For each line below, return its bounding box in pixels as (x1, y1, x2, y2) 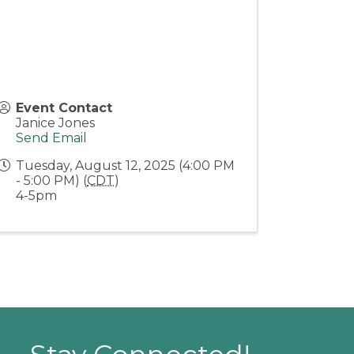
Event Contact (16, 100, 113, 116)
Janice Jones (16, 115, 96, 131)
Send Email (16, 130, 88, 146)
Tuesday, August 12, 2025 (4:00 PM (16, 158, 235, 174)
